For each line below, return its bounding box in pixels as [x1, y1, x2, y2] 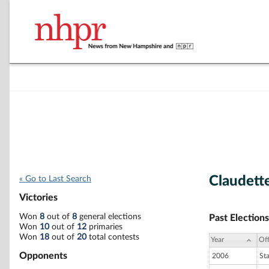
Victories [19, 193, 58, 203]
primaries [86, 222, 122, 231]
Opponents [19, 250, 67, 261]
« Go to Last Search [19, 175, 91, 183]
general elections [77, 212, 141, 221]
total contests [86, 232, 139, 241]
